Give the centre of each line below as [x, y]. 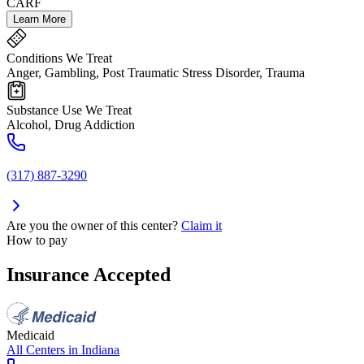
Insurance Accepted [89, 275]
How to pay [37, 240]
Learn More [39, 19]
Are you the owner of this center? [92, 226]
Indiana [100, 350]
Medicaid [30, 336]
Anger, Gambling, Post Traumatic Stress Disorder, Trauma [156, 73]
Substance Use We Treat [69, 110]
